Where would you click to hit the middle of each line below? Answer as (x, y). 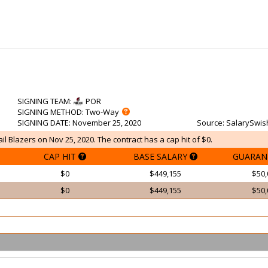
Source (210, 123)
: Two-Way (100, 112)
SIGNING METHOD (50, 112)
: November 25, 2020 (105, 123)
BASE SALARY (161, 156)
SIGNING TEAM (44, 101)
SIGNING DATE (43, 123)
